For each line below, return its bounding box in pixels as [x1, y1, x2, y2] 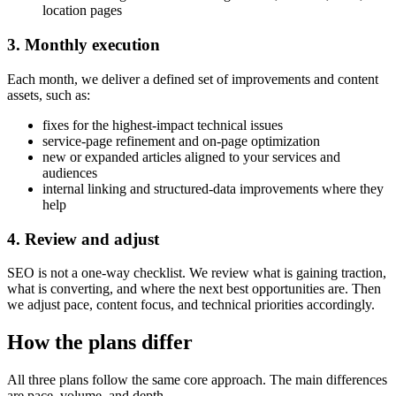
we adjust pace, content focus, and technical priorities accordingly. [7, 297, 375, 313]
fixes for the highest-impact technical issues [42, 117, 283, 133]
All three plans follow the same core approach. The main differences [7, 372, 387, 388]
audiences [42, 164, 97, 180]
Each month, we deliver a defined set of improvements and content [7, 71, 378, 87]
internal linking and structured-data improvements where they [42, 180, 384, 196]
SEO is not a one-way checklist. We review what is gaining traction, [7, 265, 386, 281]
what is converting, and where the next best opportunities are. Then [7, 281, 381, 297]
